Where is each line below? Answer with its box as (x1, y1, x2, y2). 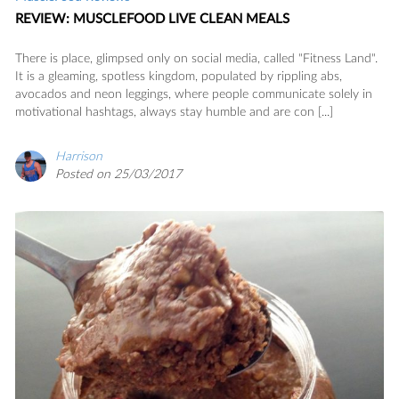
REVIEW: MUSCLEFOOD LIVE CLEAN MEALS (15, 12, 289, 26)
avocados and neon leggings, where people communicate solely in (15, 87, 372, 101)
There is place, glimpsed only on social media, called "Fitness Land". (15, 52, 378, 65)
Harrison (55, 150, 102, 163)
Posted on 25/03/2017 (55, 167, 182, 181)
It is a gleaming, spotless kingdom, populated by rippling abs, (15, 69, 342, 83)
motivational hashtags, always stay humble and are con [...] (15, 105, 333, 118)
